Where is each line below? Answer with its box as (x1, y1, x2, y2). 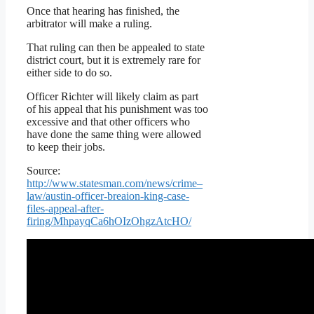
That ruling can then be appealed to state (27, 41, 205, 54)
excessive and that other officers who (27, 116, 190, 128)
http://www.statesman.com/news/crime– (27, 177, 203, 190)
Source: (27, 165, 60, 177)
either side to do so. (27, 67, 112, 79)
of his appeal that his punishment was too (27, 103, 208, 116)
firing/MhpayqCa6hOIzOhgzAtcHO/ (27, 215, 191, 228)
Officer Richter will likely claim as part (27, 90, 198, 103)
